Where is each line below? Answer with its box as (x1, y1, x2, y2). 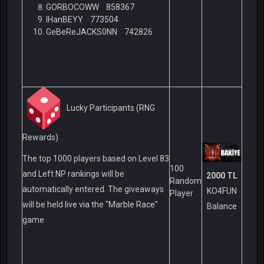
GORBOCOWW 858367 (46, 2, 148, 12)
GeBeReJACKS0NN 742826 (46, 27, 154, 37)
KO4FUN (207, 186, 237, 196)
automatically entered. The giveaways (22, 184, 164, 194)
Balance (207, 202, 237, 212)
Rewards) (22, 133, 58, 143)
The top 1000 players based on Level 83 (22, 154, 169, 164)
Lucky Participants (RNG (67, 103, 155, 113)
